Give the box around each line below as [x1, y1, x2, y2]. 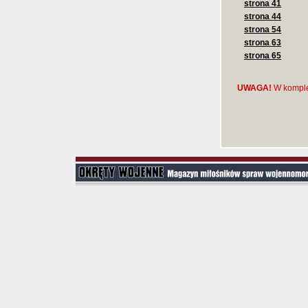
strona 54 [244, 25, 281, 34]
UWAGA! [237, 83, 272, 93]
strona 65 [244, 51, 281, 60]
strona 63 [244, 38, 281, 47]
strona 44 [244, 12, 281, 21]
